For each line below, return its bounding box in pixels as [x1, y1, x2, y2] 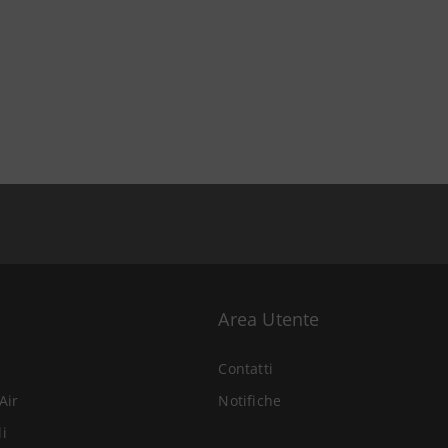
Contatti [218, 359, 273, 378]
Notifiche [218, 391, 282, 410]
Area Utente [218, 307, 320, 331]
